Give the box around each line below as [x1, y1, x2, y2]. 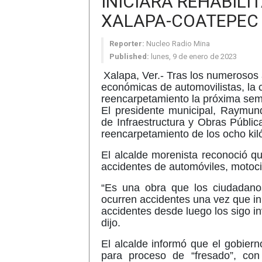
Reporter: [109, 39, 144, 48]
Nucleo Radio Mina [146, 39, 210, 48]
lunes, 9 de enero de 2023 [151, 52, 237, 61]
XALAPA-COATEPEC [101, 11, 258, 31]
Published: [109, 52, 149, 61]
